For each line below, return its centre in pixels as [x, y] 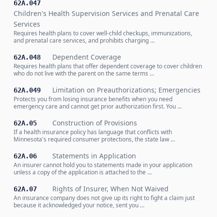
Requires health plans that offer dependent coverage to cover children [108, 66]
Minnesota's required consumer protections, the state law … [94, 139]
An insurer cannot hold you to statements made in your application [103, 165]
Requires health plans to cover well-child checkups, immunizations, [103, 33]
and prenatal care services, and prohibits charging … [84, 40]
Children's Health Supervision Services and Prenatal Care [106, 13]
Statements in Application [94, 156]
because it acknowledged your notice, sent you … [79, 205]
